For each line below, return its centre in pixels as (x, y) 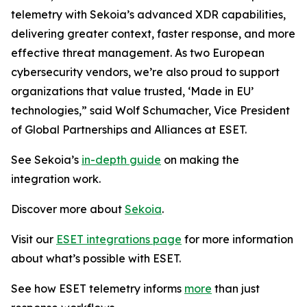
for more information (237, 239)
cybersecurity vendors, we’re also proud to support (145, 72)
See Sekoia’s (46, 160)
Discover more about (68, 209)
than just (236, 288)
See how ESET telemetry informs (98, 288)
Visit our (34, 239)
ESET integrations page (119, 239)
